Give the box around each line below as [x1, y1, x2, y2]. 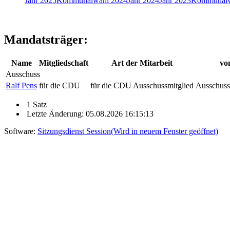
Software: [4, 126, 37, 136]
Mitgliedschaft [39, 58, 88, 67]
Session [86, 126, 111, 136]
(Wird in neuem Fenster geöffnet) [111, 126, 218, 136]
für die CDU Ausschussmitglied [90, 81, 194, 90]
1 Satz [25, 100, 47, 109]
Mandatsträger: [4, 32, 88, 46]
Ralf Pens [6, 81, 37, 90]
